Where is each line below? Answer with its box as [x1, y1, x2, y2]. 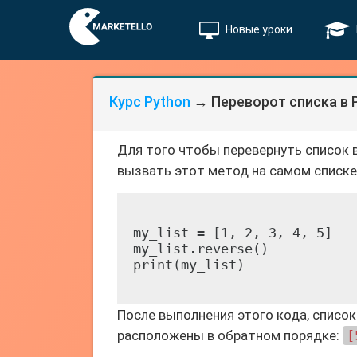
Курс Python [109, 93, 190, 110]
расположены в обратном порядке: [117, 328, 343, 343]
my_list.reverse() [133, 241, 269, 257]
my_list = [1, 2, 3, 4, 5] [133, 225, 332, 241]
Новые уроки [226, 23, 292, 36]
